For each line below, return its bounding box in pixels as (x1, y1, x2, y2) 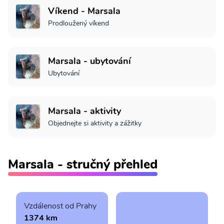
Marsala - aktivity (48, 105, 121, 117)
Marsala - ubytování (48, 55, 131, 67)
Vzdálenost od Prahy (24, 200, 96, 212)
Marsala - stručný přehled (8, 155, 157, 173)
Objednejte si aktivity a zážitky (48, 118, 141, 128)
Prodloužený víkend (48, 18, 109, 28)
